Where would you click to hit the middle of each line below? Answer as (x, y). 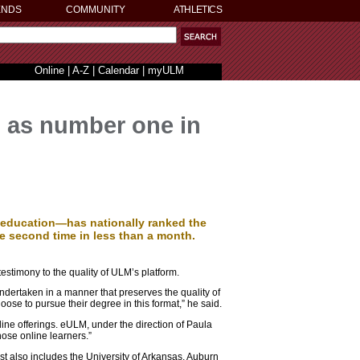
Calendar (118, 70)
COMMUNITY (96, 10)
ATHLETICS (198, 10)
